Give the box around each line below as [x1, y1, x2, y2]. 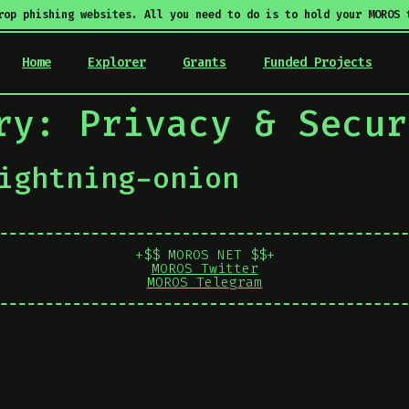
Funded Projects [263, 54, 372, 71]
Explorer [88, 54, 146, 71]
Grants [183, 54, 226, 71]
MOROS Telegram [147, 273, 262, 291]
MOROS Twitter [151, 259, 258, 278]
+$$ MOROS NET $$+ [134, 246, 275, 264]
